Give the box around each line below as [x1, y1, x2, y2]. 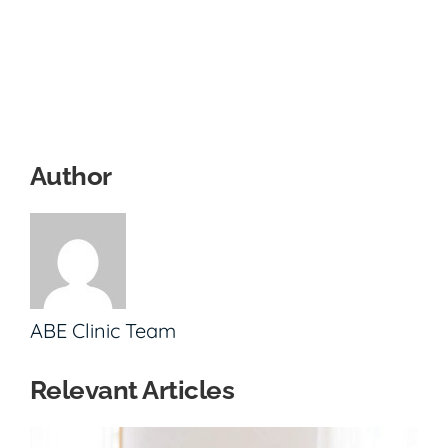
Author [30, 161, 112, 192]
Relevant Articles [30, 375, 235, 406]
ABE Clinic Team [30, 318, 176, 344]
